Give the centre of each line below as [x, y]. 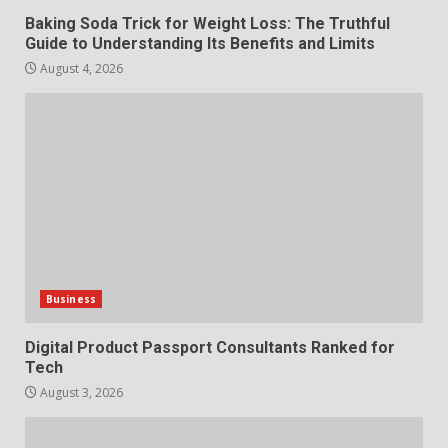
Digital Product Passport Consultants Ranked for [210, 348]
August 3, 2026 [80, 393]
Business [71, 299]
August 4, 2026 [80, 69]
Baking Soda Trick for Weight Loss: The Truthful [207, 24]
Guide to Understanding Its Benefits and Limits [200, 44]
